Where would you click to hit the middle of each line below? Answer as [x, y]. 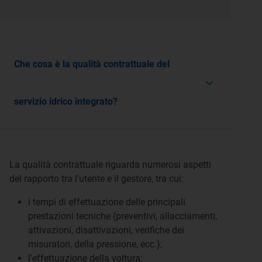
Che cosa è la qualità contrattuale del [92, 64]
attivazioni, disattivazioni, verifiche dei [106, 230]
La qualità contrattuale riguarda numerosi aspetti [110, 165]
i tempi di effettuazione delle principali [107, 202]
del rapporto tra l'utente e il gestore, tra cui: [96, 179]
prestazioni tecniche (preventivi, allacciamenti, [123, 216]
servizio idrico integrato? [66, 101]
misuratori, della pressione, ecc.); [95, 244]
